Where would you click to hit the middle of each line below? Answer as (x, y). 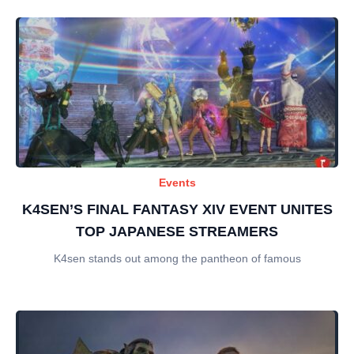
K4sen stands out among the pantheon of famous (177, 258)
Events (177, 182)
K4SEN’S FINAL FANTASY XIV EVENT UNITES (177, 209)
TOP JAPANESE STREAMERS (177, 231)
